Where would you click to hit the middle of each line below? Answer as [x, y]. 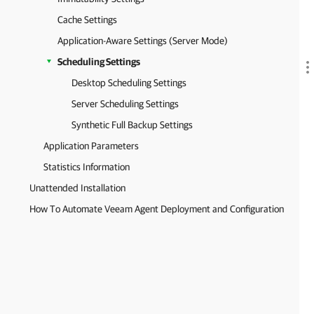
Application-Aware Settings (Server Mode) [143, 41]
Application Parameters [91, 146]
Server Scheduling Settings [125, 104]
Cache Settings [87, 20]
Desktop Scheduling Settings [129, 83]
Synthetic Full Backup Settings [132, 125]
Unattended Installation [77, 188]
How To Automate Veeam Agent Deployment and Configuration [157, 209]
